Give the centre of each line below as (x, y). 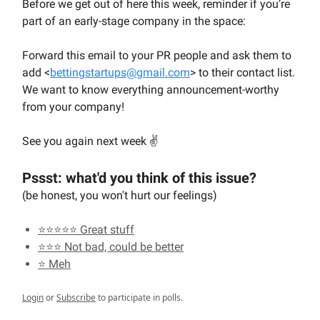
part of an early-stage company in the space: (134, 21)
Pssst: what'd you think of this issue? (139, 177)
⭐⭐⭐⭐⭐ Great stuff (86, 229)
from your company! (73, 106)
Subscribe (76, 297)
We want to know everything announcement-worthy (151, 89)
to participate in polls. (139, 297)
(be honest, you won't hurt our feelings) (120, 195)
